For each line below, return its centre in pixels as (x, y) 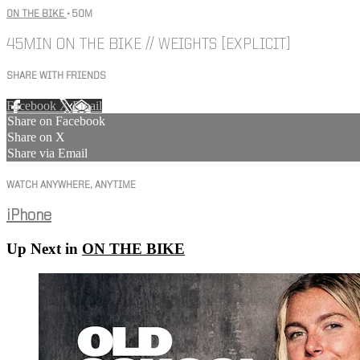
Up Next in (44, 248)
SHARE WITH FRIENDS (56, 76)
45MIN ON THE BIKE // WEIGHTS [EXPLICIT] (149, 45)
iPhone (29, 216)
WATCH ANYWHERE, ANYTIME (71, 185)
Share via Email (47, 153)
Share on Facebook (56, 121)
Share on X (36, 137)
